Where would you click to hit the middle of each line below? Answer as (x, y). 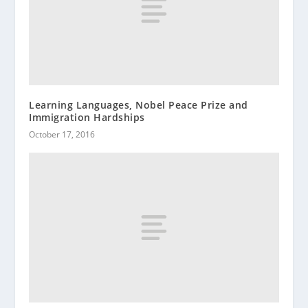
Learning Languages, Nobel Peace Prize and (139, 104)
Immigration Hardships (87, 117)
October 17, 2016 (62, 134)
